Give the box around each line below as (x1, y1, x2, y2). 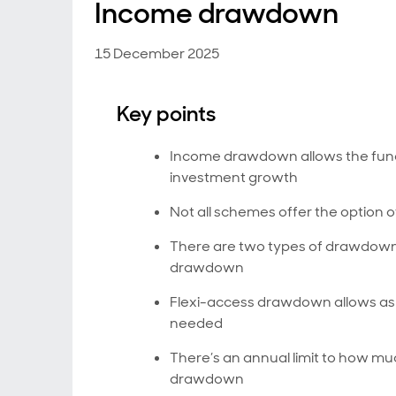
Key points (117, 100, 216, 127)
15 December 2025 (95, 44, 219, 63)
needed (170, 314, 223, 332)
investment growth (170, 168, 298, 187)
